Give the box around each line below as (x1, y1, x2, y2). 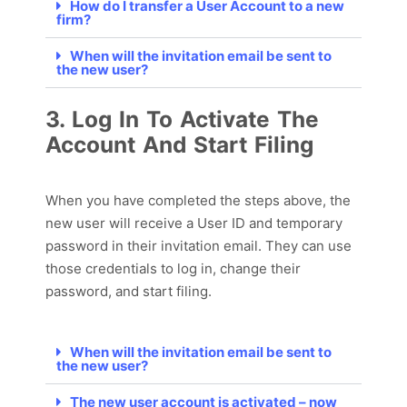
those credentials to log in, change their (45, 260, 301, 278)
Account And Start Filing (45, 131, 313, 159)
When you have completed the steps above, (45, 192, 330, 210)
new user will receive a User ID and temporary (45, 214, 342, 233)
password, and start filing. (45, 283, 215, 301)
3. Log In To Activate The (45, 105, 319, 134)
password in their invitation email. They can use (45, 237, 352, 255)
